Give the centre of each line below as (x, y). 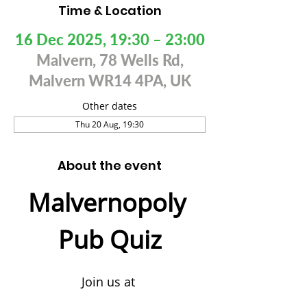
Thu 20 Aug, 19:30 (110, 124)
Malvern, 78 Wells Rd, (110, 60)
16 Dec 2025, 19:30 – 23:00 (110, 39)
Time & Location (110, 11)
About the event (110, 165)
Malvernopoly (110, 202)
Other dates (110, 106)
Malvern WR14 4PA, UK (110, 81)
